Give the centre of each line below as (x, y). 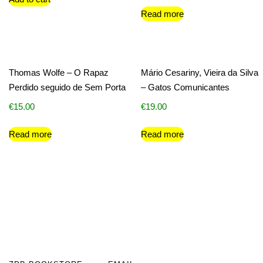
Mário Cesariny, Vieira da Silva (200, 73)
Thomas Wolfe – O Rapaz (59, 73)
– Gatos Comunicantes (186, 87)
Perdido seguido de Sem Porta (67, 87)
